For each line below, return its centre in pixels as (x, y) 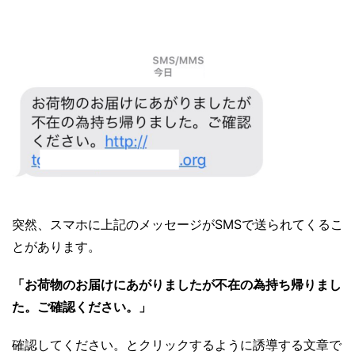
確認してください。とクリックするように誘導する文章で (177, 344)
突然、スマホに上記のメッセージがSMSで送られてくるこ (177, 224)
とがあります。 (56, 246)
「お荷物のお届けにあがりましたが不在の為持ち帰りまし (177, 284)
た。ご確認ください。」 (82, 306)
